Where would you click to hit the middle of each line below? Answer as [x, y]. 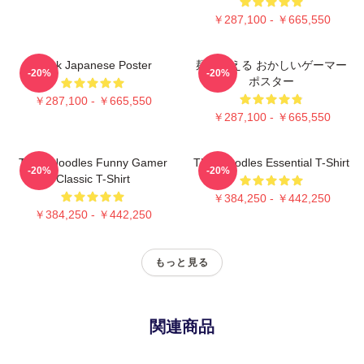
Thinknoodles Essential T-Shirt [271, 162]
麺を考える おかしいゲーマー [271, 65]
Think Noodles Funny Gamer [93, 162]
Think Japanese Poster [93, 65]
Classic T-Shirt [93, 178]
